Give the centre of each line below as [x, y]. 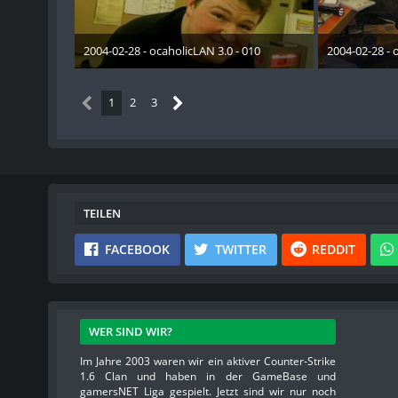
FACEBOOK [137, 250]
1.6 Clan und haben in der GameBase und [207, 377]
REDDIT [333, 250]
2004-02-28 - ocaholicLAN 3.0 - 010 [171, 51]
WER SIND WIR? [130, 332]
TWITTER [240, 250]
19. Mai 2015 [164, 67]
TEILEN [102, 214]
